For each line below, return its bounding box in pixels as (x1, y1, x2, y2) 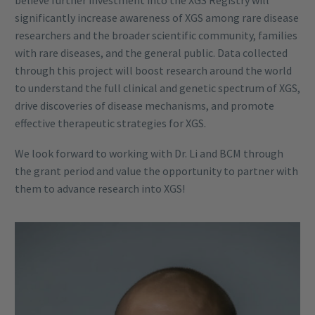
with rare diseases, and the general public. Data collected (15, 45, 288, 60)
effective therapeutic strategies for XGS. (15, 115, 206, 130)
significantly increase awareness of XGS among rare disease (15, 10, 299, 25)
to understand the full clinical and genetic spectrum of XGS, (15, 80, 300, 95)
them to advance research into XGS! (15, 181, 185, 195)
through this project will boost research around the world (15, 63, 292, 77)
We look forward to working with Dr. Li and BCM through (15, 146, 283, 160)
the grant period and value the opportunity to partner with (15, 163, 298, 178)
